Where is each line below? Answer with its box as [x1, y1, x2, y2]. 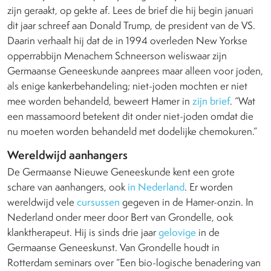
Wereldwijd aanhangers [7, 147, 130, 163]
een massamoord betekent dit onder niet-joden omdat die [7, 109, 253, 123]
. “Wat [230, 94, 255, 108]
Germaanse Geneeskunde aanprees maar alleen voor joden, [7, 64, 263, 78]
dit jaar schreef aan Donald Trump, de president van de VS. [7, 19, 255, 33]
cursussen [77, 195, 120, 209]
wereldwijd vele [7, 195, 77, 209]
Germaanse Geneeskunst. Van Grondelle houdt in [7, 241, 220, 255]
